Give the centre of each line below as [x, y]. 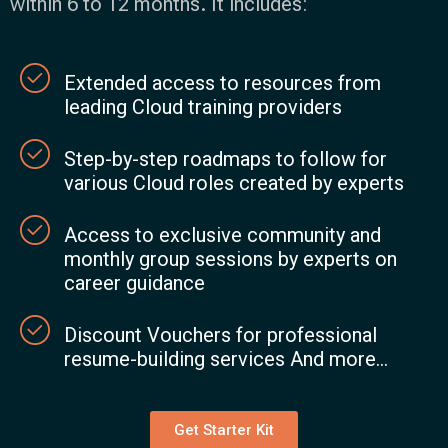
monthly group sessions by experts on [230, 258]
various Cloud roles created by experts [234, 182]
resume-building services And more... [226, 358]
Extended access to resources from [222, 82]
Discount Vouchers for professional [220, 334]
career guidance [134, 282]
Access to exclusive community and [222, 234]
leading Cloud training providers [203, 106]
